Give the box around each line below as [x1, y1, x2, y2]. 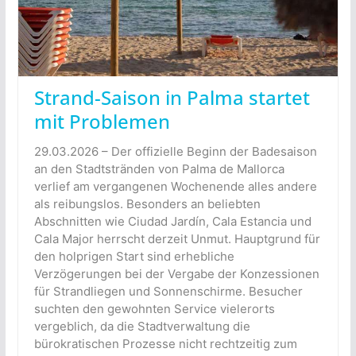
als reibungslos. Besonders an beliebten [33, 195, 261, 211]
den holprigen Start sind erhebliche [33, 248, 234, 264]
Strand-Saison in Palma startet [33, 83, 310, 110]
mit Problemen [33, 107, 170, 134]
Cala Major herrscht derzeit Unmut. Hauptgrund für [33, 230, 320, 246]
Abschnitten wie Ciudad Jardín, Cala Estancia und [33, 213, 311, 229]
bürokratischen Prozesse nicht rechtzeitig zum [33, 335, 297, 351]
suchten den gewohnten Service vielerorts [33, 300, 275, 316]
